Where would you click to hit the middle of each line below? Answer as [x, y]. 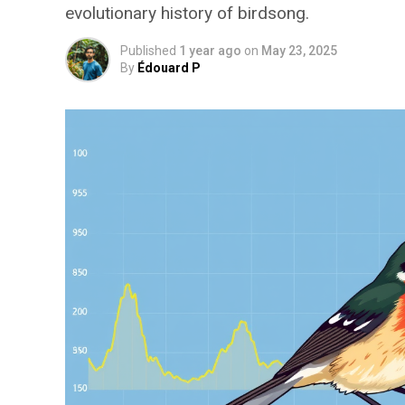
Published [148, 51]
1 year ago [210, 51]
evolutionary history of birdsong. [187, 13]
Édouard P [169, 68]
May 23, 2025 [299, 51]
